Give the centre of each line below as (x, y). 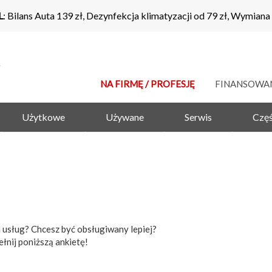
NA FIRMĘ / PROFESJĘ (148, 84)
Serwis (198, 117)
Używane (125, 117)
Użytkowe (43, 117)
